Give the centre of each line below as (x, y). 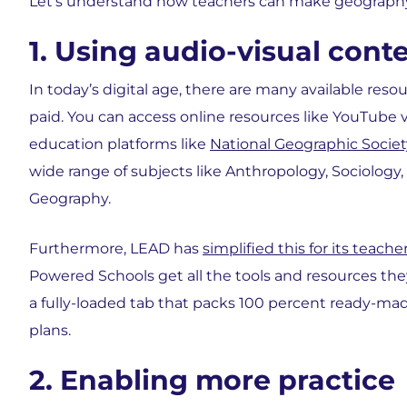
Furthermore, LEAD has (116, 248)
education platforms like (119, 144)
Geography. (70, 199)
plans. (50, 330)
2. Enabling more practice (212, 380)
